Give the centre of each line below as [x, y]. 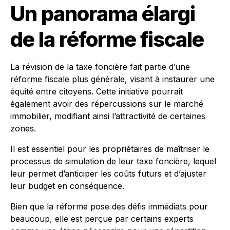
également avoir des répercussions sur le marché [107, 104]
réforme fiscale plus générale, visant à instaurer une [112, 79]
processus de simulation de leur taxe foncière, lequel [113, 161]
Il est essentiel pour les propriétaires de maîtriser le [110, 149]
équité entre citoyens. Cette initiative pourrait [97, 91]
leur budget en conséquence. [67, 186]
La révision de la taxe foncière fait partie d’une [100, 67]
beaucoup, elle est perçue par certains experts [102, 219]
